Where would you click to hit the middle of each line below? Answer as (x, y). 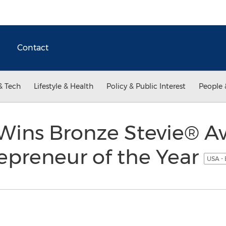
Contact (33, 48)
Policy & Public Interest (146, 86)
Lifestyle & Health (64, 86)
